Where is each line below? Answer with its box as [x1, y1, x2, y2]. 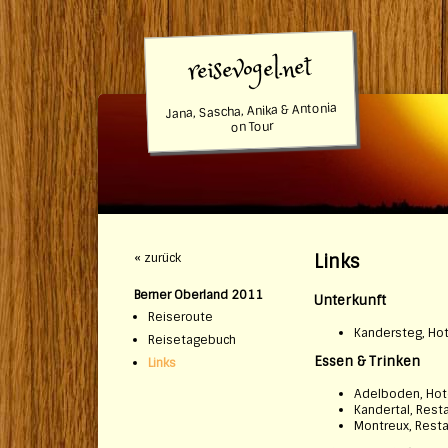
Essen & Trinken [314, 352, 420, 370]
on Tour [230, 117, 274, 136]
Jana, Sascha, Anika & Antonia [165, 99, 338, 122]
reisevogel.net [188, 46, 312, 93]
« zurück [134, 250, 181, 266]
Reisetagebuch [147, 332, 236, 349]
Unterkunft [314, 292, 386, 309]
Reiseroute [147, 309, 213, 326]
